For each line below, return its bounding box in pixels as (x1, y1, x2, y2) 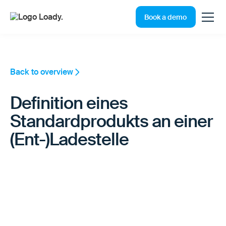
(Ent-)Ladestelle (10, 129, 129, 151)
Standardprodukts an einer (10, 110, 213, 133)
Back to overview (10, 67, 73, 78)
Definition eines (10, 92, 128, 115)
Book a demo (144, 12, 187, 22)
